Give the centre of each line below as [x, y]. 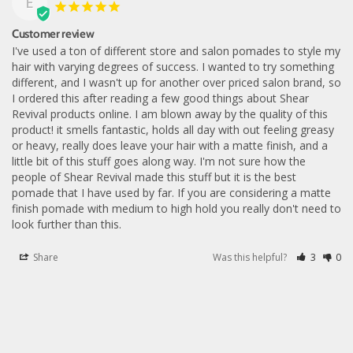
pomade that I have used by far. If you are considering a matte [171, 193]
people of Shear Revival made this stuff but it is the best [154, 177]
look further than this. [67, 224]
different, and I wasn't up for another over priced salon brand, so [176, 82]
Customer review [53, 34]
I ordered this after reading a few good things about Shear [160, 98]
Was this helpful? [251, 257]
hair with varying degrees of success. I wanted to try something [173, 67]
